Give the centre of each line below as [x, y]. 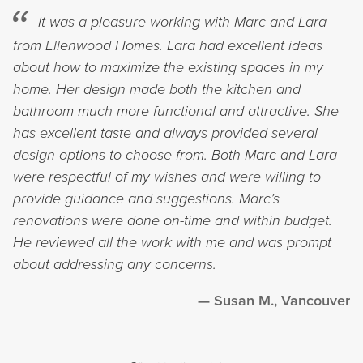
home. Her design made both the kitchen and [157, 90]
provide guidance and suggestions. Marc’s [146, 199]
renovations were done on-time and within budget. [173, 221]
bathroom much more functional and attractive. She [176, 111]
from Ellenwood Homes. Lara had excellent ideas [168, 46]
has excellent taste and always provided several [165, 133]
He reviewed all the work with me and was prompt [172, 243]
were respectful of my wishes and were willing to [167, 177]
